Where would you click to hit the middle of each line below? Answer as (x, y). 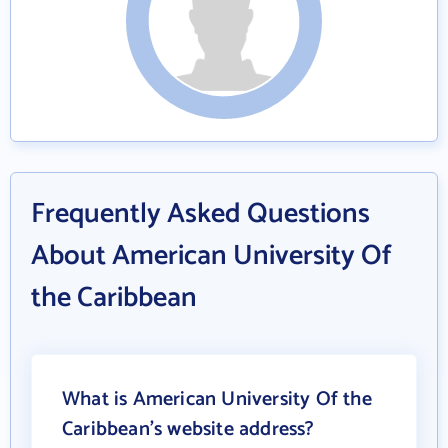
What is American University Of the (217, 399)
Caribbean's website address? (188, 429)
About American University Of (211, 256)
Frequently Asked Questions (200, 214)
